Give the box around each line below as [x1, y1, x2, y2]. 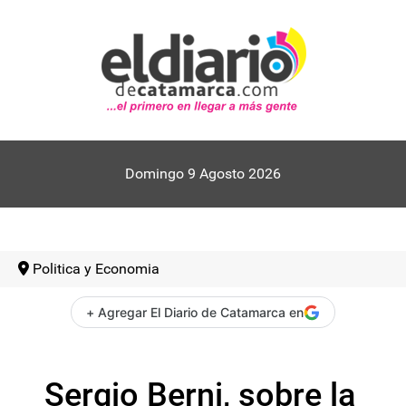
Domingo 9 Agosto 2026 [125, 165, 281, 182]
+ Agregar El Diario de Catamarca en [86, 304, 304, 320]
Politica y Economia [33, 260, 159, 277]
